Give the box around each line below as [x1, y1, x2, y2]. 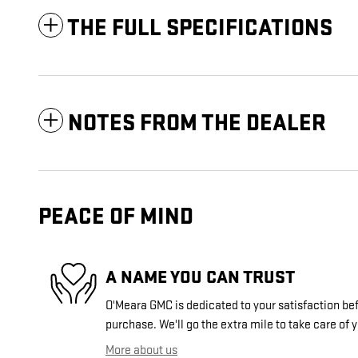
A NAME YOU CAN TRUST [105, 265, 295, 288]
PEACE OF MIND [38, 203, 193, 232]
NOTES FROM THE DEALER [68, 109, 326, 138]
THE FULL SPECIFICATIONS [67, 14, 332, 43]
